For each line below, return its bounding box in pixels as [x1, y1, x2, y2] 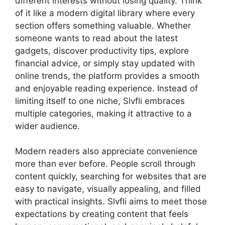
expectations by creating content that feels [15, 209, 188, 219]
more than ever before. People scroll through [15, 159, 195, 169]
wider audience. [15, 121, 80, 131]
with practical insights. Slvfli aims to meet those [15, 196, 207, 206]
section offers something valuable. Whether [15, 20, 191, 31]
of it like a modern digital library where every [15, 8, 195, 18]
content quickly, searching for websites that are [15, 171, 206, 181]
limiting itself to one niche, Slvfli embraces [15, 95, 185, 106]
